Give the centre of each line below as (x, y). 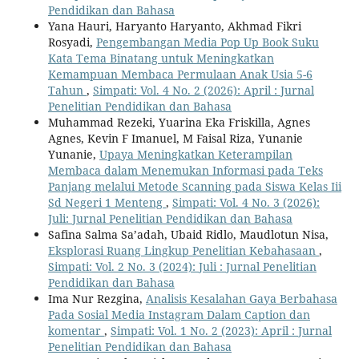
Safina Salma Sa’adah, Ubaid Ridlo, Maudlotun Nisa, (188, 235)
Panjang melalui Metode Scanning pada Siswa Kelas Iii (194, 187)
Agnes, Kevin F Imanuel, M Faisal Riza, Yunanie (175, 139)
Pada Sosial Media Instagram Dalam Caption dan (179, 315)
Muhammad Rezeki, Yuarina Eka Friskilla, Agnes (179, 123)
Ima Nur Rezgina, (97, 299)
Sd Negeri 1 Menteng (107, 203)
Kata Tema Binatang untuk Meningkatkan (161, 58)
